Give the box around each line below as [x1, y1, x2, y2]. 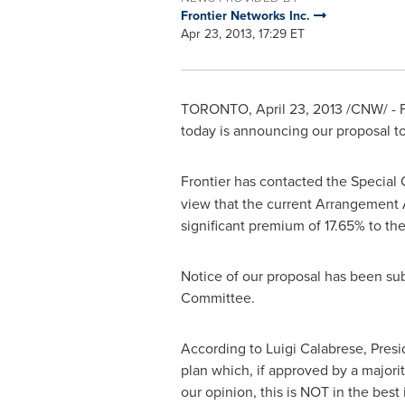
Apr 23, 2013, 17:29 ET [180, 24, 305, 42]
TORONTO [180, 99, 249, 118]
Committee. [180, 287, 255, 307]
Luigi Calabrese [265, 338, 363, 358]
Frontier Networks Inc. [180, 6, 314, 24]
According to [180, 338, 266, 358]
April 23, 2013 [255, 99, 343, 118]
